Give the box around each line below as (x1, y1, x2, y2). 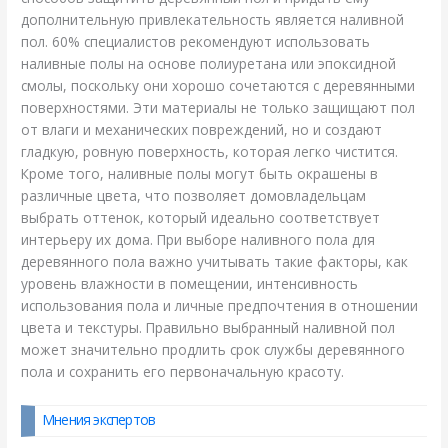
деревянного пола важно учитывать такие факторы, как (21, 252, 409, 272)
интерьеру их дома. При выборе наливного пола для (21, 230, 376, 250)
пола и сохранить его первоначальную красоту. (21, 362, 345, 382)
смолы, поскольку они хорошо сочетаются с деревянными (21, 76, 416, 96)
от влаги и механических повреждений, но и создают (21, 120, 383, 140)
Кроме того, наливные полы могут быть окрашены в (21, 164, 379, 184)
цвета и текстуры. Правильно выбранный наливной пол (21, 318, 396, 338)
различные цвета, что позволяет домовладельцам (21, 186, 367, 206)
